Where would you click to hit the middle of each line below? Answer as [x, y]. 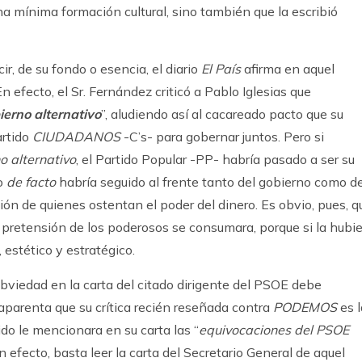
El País [221, 69]
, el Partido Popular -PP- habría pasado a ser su [215, 159]
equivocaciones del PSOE [274, 330]
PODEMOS [305, 307]
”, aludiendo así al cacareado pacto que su [222, 114]
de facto [31, 182]
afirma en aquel [288, 69]
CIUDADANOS [76, 137]
